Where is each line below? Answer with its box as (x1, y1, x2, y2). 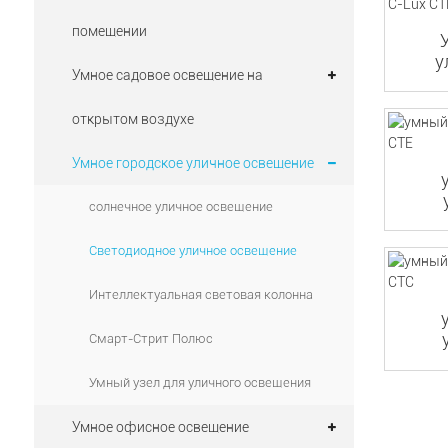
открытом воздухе (71, 111, 194, 127)
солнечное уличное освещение (88, 199, 273, 214)
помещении (71, 23, 147, 39)
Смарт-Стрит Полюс (88, 331, 213, 346)
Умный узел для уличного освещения (88, 375, 311, 390)
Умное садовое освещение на (71, 67, 263, 83)
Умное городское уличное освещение (71, 155, 314, 171)
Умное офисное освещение (71, 419, 249, 435)
